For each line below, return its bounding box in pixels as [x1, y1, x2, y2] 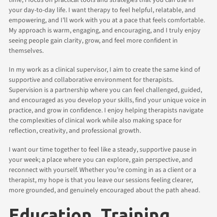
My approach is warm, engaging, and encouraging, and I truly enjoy [9, 25, 201, 35]
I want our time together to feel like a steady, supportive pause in [9, 144, 197, 155]
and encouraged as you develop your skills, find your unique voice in [9, 95, 206, 105]
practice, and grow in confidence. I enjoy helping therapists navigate [9, 105, 203, 115]
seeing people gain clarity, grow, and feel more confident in [9, 35, 178, 46]
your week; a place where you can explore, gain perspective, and [9, 155, 193, 165]
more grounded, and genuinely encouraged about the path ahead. [9, 185, 200, 195]
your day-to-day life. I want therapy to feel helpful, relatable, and [9, 5, 196, 15]
